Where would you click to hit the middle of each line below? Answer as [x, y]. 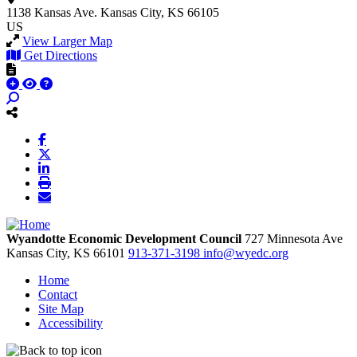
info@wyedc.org [246, 253]
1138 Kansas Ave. [52, 12]
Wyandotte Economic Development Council [124, 238]
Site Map [61, 308]
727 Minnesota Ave [294, 238]
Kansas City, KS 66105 [160, 12]
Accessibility [71, 323]
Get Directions [61, 55]
